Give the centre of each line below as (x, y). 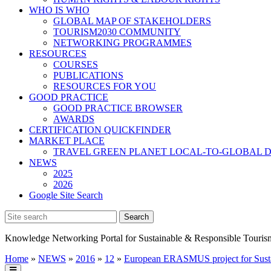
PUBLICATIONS (88, 75)
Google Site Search (66, 195)
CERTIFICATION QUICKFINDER (100, 130)
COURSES (76, 64)
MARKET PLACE (67, 141)
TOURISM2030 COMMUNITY (117, 32)
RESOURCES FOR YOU (105, 86)
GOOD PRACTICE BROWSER (118, 108)
